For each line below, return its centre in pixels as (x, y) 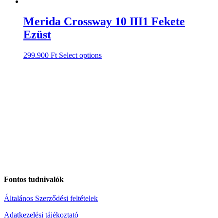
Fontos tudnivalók (34, 179)
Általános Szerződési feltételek (51, 198)
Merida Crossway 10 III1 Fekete (104, 22)
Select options (80, 55)
